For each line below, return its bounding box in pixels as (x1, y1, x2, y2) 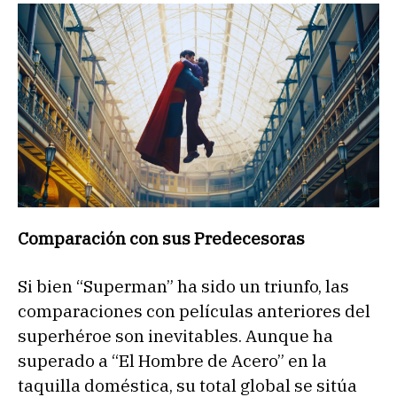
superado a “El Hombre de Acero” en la (18, 349, 327, 371)
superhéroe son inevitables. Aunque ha (18, 324, 333, 346)
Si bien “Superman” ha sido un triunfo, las (18, 275, 349, 297)
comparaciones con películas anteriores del (18, 300, 370, 322)
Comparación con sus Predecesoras (18, 227, 305, 249)
